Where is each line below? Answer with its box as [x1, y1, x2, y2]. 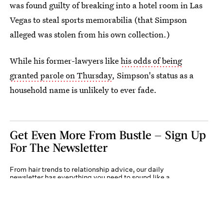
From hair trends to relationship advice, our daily [10, 164, 164, 174]
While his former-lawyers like [10, 54, 121, 66]
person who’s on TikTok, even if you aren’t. [10, 180, 144, 189]
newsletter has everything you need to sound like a [10, 172, 170, 182]
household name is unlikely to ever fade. [10, 84, 157, 95]
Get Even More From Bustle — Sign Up [10, 127, 206, 142]
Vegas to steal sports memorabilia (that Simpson [10, 14, 187, 25]
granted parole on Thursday [10, 69, 112, 81]
